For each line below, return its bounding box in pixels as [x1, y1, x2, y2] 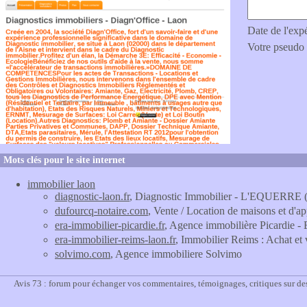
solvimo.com [55, 248, 110, 260]
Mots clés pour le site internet [3, 155, 125, 165]
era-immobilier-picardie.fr [55, 219, 164, 231]
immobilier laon [27, 178, 95, 190]
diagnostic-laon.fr [55, 191, 130, 202]
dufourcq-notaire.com [55, 205, 148, 217]
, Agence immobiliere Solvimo [110, 248, 242, 260]
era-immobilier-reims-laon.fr [55, 234, 175, 245]
